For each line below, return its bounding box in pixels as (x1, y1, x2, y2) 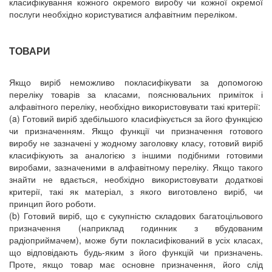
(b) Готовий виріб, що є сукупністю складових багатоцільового (9, 209, 263, 222)
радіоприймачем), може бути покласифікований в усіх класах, (9, 234, 263, 246)
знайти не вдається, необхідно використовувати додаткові (9, 173, 263, 185)
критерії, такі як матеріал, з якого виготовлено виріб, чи (9, 185, 263, 197)
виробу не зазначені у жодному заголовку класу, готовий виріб (9, 137, 263, 149)
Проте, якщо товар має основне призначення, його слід (9, 258, 263, 270)
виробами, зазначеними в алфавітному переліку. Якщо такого (9, 161, 263, 173)
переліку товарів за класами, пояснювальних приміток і (9, 88, 263, 100)
